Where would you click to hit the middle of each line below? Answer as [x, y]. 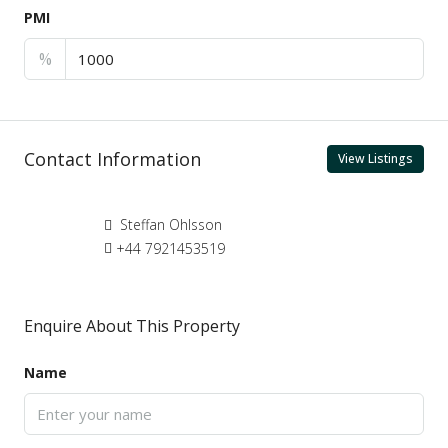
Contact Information [112, 158]
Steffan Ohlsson [169, 224]
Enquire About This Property [132, 326]
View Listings [375, 158]
